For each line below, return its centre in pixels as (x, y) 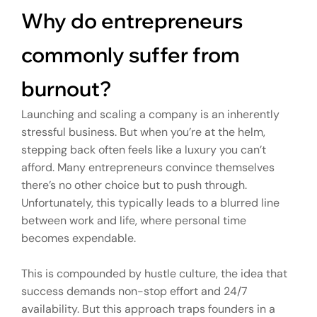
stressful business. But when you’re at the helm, (143, 132)
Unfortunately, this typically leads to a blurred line (150, 202)
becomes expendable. (79, 238)
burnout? (67, 88)
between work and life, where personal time (134, 220)
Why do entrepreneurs (132, 20)
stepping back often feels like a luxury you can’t (144, 149)
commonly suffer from (131, 54)
